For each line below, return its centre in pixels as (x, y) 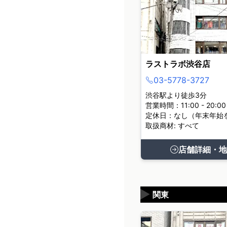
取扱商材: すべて (173, 125)
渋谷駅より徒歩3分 (176, 95)
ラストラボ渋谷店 (178, 64)
